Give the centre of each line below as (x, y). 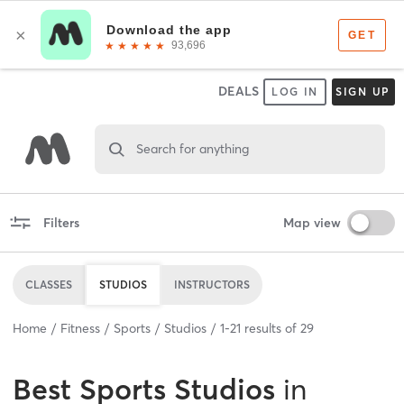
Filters (61, 222)
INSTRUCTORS (212, 284)
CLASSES (49, 284)
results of (271, 328)
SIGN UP (363, 92)
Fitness (80, 328)
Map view (312, 222)
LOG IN (295, 92)
